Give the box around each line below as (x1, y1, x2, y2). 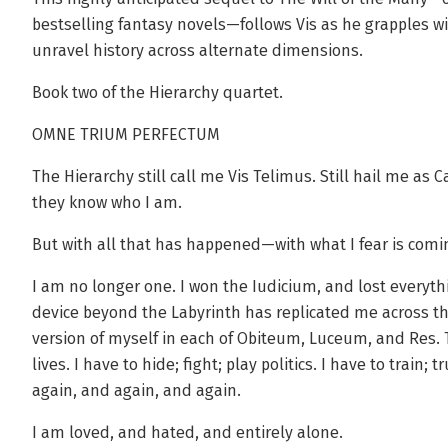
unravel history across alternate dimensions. (32, 41, 363, 60)
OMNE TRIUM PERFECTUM (32, 125, 220, 144)
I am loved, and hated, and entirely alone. (32, 423, 343, 442)
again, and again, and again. (32, 381, 241, 400)
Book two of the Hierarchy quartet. (32, 83, 283, 102)
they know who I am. (32, 193, 182, 212)
